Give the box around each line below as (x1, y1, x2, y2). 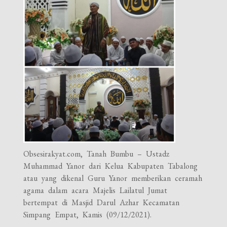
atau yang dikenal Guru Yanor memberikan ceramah (23, 172, 203, 183)
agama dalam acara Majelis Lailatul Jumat (23, 184, 168, 196)
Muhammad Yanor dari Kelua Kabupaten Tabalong (23, 160, 198, 171)
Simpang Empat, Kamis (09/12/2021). (23, 209, 152, 220)
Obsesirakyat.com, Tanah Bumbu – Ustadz (23, 148, 170, 159)
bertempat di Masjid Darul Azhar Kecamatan (23, 197, 180, 208)
